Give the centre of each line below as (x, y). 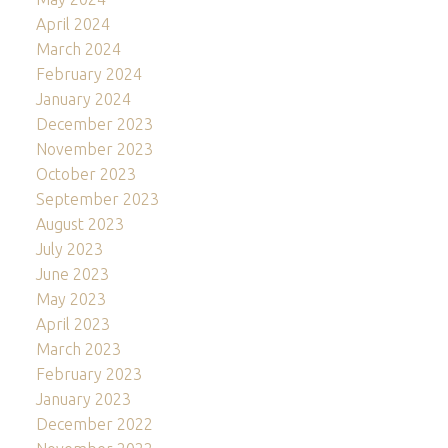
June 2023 (72, 274)
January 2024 (83, 99)
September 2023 (97, 199)
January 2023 (83, 399)
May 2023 (70, 299)
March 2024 (78, 49)
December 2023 (94, 124)
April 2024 (72, 24)
